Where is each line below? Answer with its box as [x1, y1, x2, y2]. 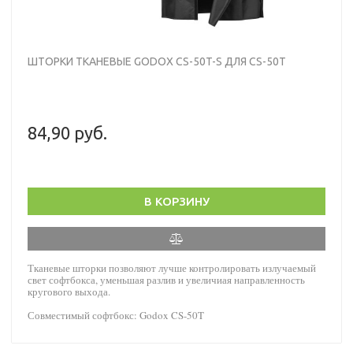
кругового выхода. [28, 284, 110, 299]
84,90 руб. [28, 122, 107, 143]
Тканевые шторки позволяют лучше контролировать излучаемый [28, 260, 316, 275]
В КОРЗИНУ [143, 194, 210, 208]
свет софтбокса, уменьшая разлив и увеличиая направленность [28, 272, 305, 287]
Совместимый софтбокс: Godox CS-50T [28, 307, 204, 322]
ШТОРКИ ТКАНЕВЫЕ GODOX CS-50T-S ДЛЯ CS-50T [28, 54, 286, 68]
